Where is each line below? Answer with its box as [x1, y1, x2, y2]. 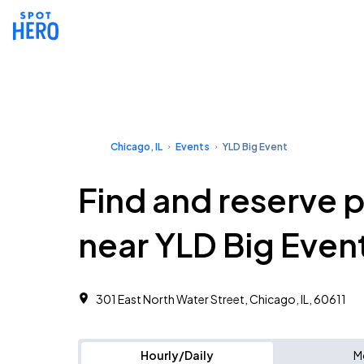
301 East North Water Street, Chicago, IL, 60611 [96, 292, 346, 306]
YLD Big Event [223, 141, 288, 153]
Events [175, 141, 210, 153]
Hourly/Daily [141, 348, 214, 362]
